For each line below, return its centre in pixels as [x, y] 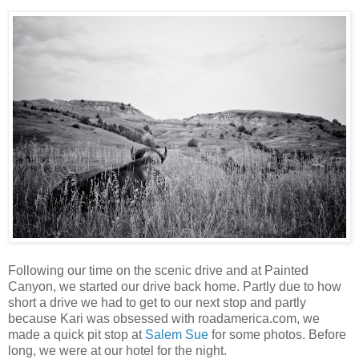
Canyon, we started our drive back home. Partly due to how [175, 287]
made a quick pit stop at [77, 335]
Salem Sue [177, 335]
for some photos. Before [277, 335]
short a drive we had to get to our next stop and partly [157, 303]
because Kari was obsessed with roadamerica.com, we [164, 319]
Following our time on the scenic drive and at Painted [158, 271]
